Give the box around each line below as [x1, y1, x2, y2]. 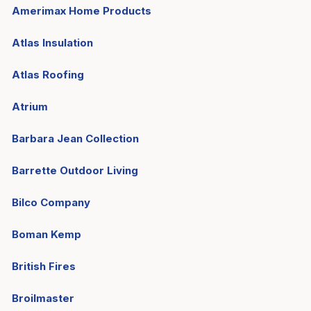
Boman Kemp [12, 228, 81, 241]
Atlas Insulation [12, 36, 93, 49]
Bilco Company [12, 196, 90, 209]
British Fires [12, 260, 76, 273]
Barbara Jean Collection [12, 132, 139, 145]
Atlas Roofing [12, 68, 84, 81]
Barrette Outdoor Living [12, 164, 138, 177]
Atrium [12, 100, 48, 113]
